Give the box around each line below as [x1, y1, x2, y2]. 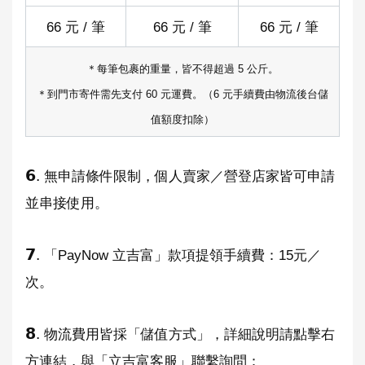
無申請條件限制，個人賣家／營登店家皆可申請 [40, 167, 335, 184]
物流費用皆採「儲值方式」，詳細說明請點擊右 [40, 325, 335, 342]
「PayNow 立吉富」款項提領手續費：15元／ [40, 246, 321, 263]
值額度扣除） [151, 112, 214, 125]
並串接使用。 [25, 194, 108, 211]
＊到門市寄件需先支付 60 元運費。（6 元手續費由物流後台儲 [37, 87, 328, 100]
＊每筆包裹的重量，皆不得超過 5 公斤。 [86, 62, 279, 75]
